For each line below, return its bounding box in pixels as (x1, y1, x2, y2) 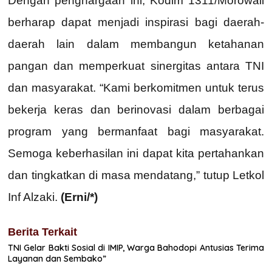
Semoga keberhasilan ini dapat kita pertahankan (8, 146, 264, 160)
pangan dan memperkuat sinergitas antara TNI (8, 59, 264, 72)
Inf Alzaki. (8, 190, 61, 203)
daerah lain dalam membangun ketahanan (8, 37, 264, 50)
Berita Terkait (8, 225, 77, 238)
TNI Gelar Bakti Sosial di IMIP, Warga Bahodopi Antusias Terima (8, 242, 264, 253)
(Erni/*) (61, 190, 98, 203)
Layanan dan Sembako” (8, 253, 106, 264)
